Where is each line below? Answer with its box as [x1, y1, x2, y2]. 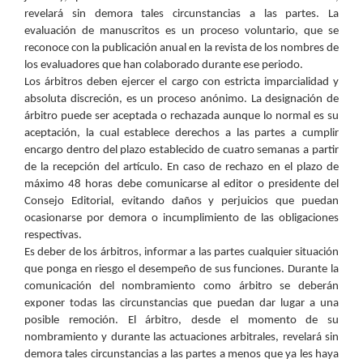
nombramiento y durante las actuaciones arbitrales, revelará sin [24, 331, 339, 344]
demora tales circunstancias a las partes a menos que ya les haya [24, 348, 339, 361]
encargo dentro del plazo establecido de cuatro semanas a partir [24, 143, 339, 156]
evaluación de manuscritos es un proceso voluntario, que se [24, 24, 339, 37]
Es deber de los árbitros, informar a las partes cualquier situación [24, 246, 339, 258]
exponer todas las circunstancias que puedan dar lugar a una [24, 297, 339, 310]
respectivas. [24, 228, 82, 241]
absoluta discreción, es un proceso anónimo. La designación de [24, 92, 339, 105]
